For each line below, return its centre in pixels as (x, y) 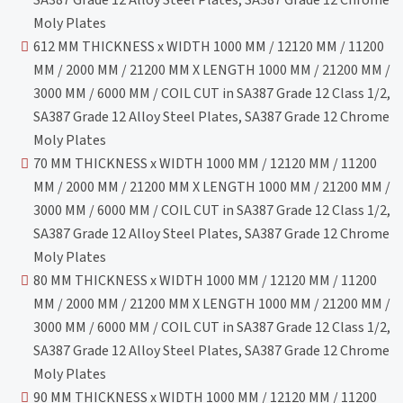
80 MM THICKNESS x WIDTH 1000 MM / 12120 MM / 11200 (206, 280)
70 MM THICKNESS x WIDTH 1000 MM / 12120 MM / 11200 (206, 163)
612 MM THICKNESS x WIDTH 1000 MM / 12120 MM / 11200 (209, 46)
